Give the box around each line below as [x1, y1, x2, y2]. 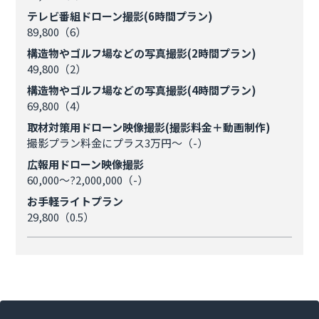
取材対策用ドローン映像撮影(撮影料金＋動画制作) [27, 120, 271, 135]
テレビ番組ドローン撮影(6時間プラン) [27, 9, 214, 23]
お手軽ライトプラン [27, 194, 124, 209]
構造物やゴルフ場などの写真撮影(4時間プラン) [27, 83, 257, 98]
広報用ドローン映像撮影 [27, 157, 145, 172]
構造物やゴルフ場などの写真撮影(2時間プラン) [27, 46, 257, 61]
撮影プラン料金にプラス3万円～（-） [27, 135, 209, 150]
